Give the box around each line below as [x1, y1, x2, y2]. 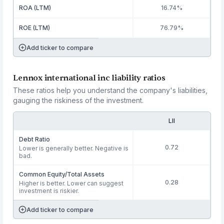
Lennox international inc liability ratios [13, 73, 165, 83]
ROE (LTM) [19, 24, 50, 31]
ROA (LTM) [19, 4, 51, 11]
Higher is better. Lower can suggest [19, 179, 124, 187]
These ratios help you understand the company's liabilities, [13, 86, 208, 94]
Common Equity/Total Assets [19, 170, 105, 178]
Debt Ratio [19, 135, 50, 143]
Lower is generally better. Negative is [19, 144, 129, 152]
